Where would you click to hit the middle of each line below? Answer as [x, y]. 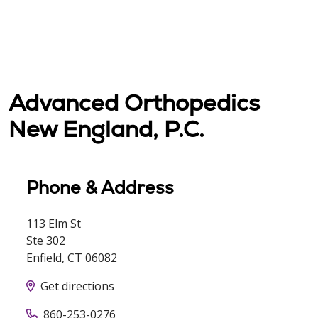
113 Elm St [54, 223]
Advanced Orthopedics [134, 103]
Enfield [44, 257]
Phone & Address [100, 187]
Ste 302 [46, 240]
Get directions [77, 286]
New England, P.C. [106, 129]
